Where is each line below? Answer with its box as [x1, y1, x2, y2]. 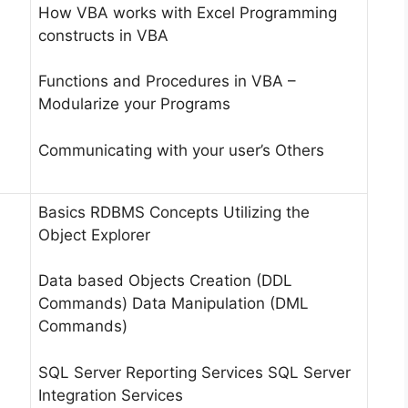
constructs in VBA [38, 25, 168, 45]
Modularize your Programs [38, 95, 230, 114]
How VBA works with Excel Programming [38, 3, 337, 22]
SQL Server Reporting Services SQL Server [38, 362, 351, 382]
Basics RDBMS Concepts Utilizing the [38, 202, 310, 221]
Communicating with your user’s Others [38, 140, 324, 159]
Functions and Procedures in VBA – [38, 72, 296, 91]
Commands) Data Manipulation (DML [38, 294, 309, 313]
